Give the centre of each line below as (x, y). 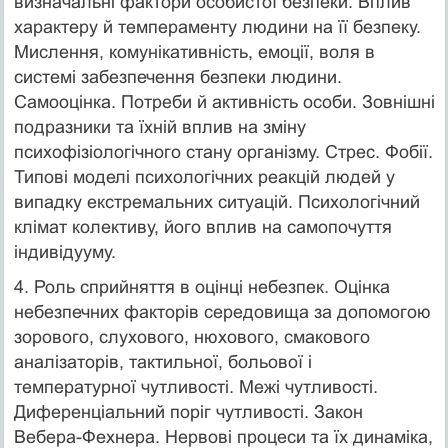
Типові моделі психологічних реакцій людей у (204, 176)
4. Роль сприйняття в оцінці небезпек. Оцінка (201, 286)
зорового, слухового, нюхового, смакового (191, 336)
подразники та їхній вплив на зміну (159, 126)
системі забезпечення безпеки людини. (177, 76)
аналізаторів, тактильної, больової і (162, 361)
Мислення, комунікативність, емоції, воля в (194, 51)
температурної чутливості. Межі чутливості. (195, 386)
